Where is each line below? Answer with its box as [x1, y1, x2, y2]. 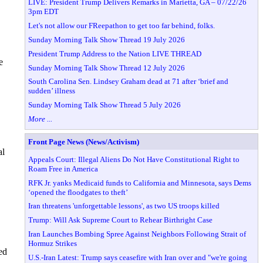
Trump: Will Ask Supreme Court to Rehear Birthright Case [28, 215, 213, 225]
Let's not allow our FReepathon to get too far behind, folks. [28, 21, 215, 31]
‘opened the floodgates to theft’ [28, 187, 129, 197]
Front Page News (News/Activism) [28, 137, 140, 146]
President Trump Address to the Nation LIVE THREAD [28, 49, 202, 58]
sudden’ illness [28, 86, 76, 96]
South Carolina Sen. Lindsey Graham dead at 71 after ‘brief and [28, 77, 229, 86]
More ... [28, 114, 53, 123]
